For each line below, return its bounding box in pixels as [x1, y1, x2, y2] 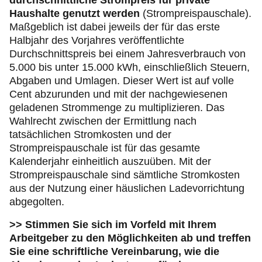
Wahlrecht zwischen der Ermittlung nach [9, 115, 196, 127]
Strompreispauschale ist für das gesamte [9, 142, 200, 154]
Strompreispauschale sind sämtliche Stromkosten [9, 169, 240, 181]
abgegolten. [9, 196, 64, 208]
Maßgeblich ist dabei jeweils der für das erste [9, 21, 220, 33]
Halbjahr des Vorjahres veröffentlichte [9, 35, 184, 47]
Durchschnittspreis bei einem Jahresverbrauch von [9, 48, 246, 60]
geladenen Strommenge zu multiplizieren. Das [9, 102, 225, 114]
